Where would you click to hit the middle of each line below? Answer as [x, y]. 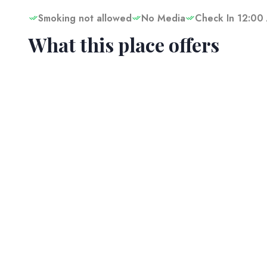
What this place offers [124, 44]
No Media [163, 18]
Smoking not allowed [85, 18]
